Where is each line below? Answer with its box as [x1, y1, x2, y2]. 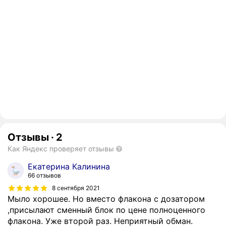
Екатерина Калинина [28, 161, 110, 172]
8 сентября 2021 [52, 184, 100, 192]
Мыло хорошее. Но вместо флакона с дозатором [8, 194, 205, 204]
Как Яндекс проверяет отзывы [8, 144, 114, 153]
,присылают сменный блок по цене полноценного [8, 205, 205, 215]
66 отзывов [28, 172, 61, 180]
